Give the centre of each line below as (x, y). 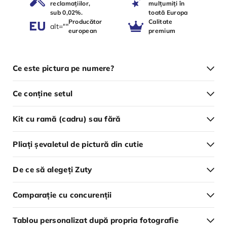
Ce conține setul (43, 94)
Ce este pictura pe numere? (63, 68)
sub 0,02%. (66, 13)
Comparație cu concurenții (62, 195)
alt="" (59, 26)
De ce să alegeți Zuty (52, 170)
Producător (85, 22)
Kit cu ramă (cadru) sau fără (67, 119)
